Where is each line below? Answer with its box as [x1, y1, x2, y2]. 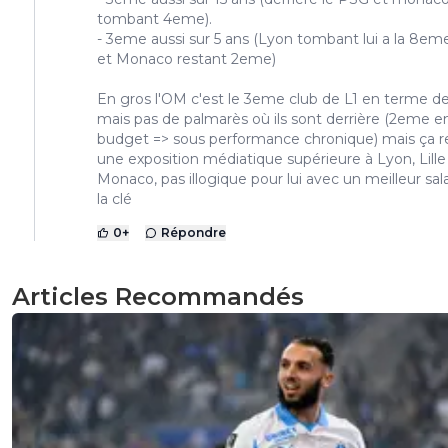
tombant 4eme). [97, 10, 212, 29]
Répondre [161, 225, 226, 241]
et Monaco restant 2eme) [97, 50, 276, 69]
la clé [97, 190, 132, 209]
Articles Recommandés [12, 282, 304, 312]
